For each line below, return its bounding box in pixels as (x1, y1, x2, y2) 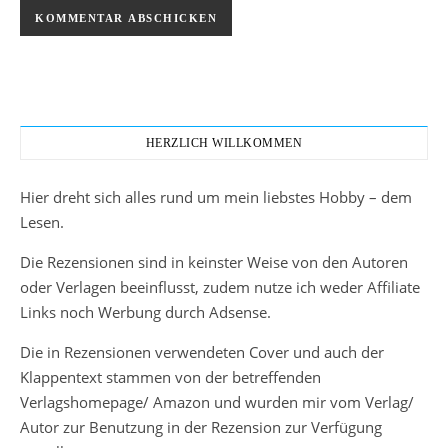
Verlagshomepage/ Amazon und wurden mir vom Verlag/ (20, 392, 414, 412)
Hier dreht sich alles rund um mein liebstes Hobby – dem (20, 187, 412, 207)
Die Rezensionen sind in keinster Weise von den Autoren (20, 252, 408, 272)
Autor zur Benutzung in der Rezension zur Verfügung (20, 417, 382, 437)
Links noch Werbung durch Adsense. (20, 302, 271, 322)
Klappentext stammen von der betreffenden (20, 367, 321, 387)
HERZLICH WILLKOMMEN (145, 136, 303, 150)
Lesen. (20, 212, 64, 232)
